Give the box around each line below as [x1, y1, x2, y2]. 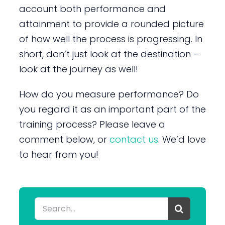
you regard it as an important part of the [19, 102, 206, 116]
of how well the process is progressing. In [19, 32, 202, 45]
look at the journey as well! [19, 62, 138, 75]
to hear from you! [19, 148, 98, 161]
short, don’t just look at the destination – [19, 47, 199, 60]
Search [34, 197, 66, 210]
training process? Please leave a [19, 118, 165, 131]
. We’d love [158, 133, 206, 146]
